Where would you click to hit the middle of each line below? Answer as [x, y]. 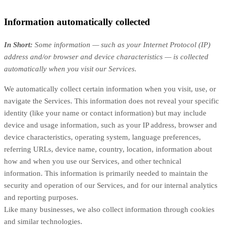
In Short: [18, 45]
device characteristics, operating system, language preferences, [102, 137]
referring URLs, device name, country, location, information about [108, 149]
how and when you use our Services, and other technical [93, 161]
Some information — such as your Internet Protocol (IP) [123, 45]
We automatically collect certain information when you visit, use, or [110, 89]
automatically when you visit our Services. [70, 69]
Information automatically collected [77, 22]
